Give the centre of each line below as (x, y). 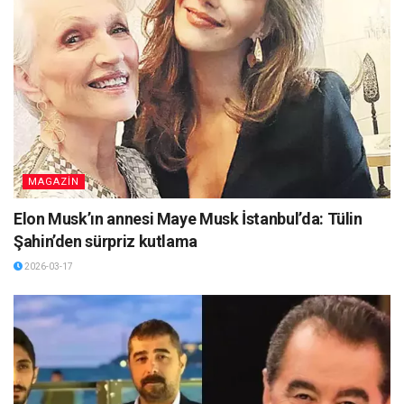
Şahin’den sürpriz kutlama (106, 242)
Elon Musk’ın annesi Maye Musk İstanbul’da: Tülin (188, 219)
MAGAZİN (54, 182)
